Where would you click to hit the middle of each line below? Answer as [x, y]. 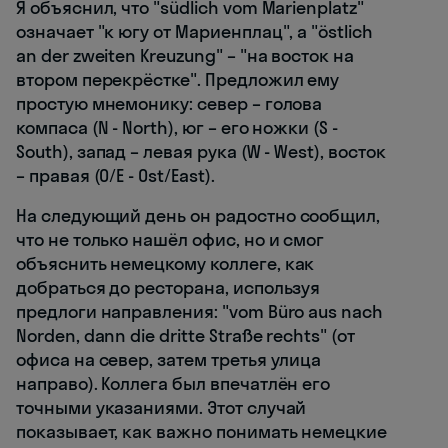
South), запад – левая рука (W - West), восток [201, 151]
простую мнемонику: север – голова [169, 103]
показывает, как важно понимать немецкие [202, 431]
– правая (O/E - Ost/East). [115, 175]
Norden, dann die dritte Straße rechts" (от [185, 335]
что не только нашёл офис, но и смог [170, 239]
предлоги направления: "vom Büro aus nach [199, 311]
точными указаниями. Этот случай [161, 407]
